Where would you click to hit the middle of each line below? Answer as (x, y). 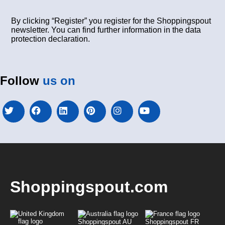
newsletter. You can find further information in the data (106, 30)
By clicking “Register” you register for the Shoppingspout (111, 21)
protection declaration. (51, 39)
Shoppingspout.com (89, 187)
